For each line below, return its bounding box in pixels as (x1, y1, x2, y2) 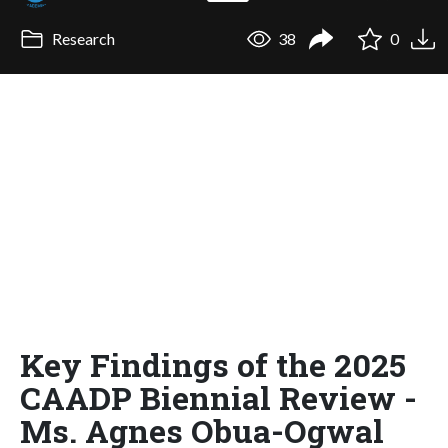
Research (48, 29, 115, 49)
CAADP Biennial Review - (20, 375, 417, 419)
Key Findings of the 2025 (20, 342, 406, 386)
